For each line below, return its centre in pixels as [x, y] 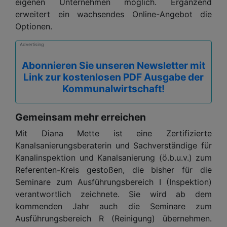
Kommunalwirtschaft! [113, 88]
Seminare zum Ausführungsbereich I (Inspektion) [113, 182]
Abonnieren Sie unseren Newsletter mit [113, 65]
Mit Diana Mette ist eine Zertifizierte [113, 133]
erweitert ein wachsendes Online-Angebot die [113, 14]
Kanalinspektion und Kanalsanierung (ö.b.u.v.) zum [113, 157]
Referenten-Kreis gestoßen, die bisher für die [113, 169]
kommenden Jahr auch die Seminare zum [113, 206]
